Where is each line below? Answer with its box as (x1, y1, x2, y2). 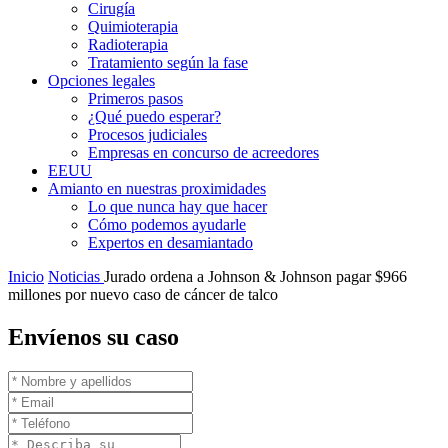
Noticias (48, 268, 104, 285)
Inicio (8, 268, 44, 285)
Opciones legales (48, 72, 155, 89)
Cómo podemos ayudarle (88, 216, 246, 233)
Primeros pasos (88, 90, 183, 107)
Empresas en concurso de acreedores (88, 144, 319, 161)
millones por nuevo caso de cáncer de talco (8, 286, 278, 303)
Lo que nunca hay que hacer (88, 198, 267, 215)
